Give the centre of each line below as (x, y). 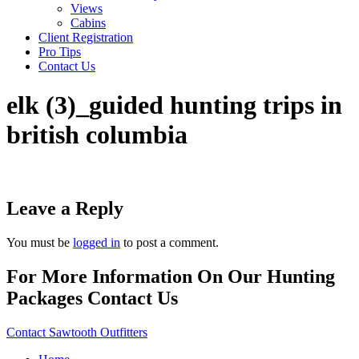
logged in (97, 242)
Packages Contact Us (92, 298)
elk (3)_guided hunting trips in (174, 105)
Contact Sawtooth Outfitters (77, 332)
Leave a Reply (65, 208)
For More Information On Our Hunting (171, 276)
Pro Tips (60, 52)
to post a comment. (169, 242)
